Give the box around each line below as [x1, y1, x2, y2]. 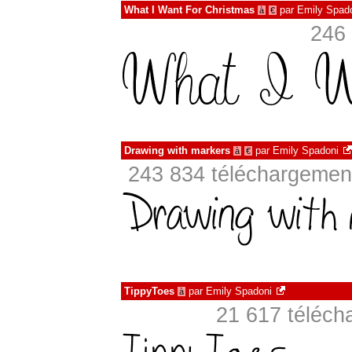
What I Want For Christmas [124, 4, 255, 16]
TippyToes [124, 285, 174, 297]
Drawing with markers [124, 145, 230, 156]
